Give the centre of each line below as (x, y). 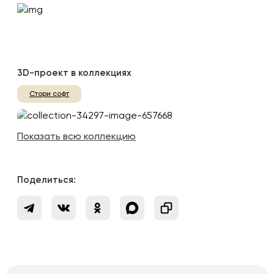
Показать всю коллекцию (76, 137)
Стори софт (49, 94)
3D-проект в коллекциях (74, 73)
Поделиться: (46, 180)
